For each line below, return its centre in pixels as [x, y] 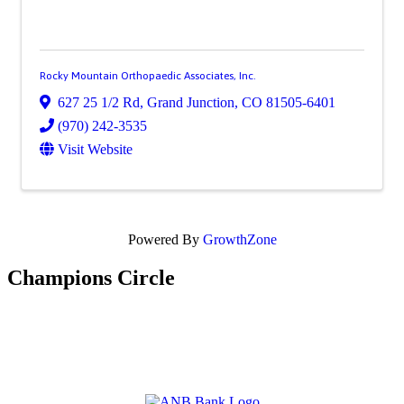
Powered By [165, 240]
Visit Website [95, 150]
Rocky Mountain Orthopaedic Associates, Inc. [148, 76]
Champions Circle [91, 278]
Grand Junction [191, 103]
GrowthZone [239, 240]
